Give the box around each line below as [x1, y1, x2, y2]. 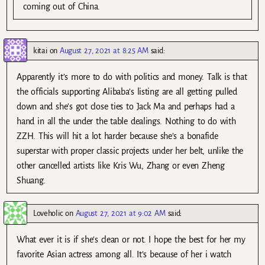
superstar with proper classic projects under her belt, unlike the [17, 146, 244, 156]
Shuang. [17, 176, 46, 186]
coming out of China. [23, 2, 101, 12]
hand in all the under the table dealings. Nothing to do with [17, 117, 236, 127]
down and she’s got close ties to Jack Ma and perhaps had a [17, 102, 235, 112]
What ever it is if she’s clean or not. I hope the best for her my [17, 235, 245, 245]
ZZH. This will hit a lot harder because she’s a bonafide [17, 131, 218, 141]
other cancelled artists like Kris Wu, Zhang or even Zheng [17, 161, 225, 171]
